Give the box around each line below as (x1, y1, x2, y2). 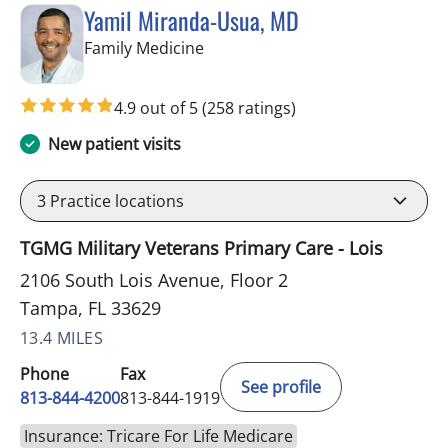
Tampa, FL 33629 (20, 295, 161, 320)
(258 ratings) (202, 96, 296, 119)
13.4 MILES (20, 326, 103, 349)
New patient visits (48, 132, 181, 155)
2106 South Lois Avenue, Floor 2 (20, 267, 288, 292)
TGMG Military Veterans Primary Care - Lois (20, 235, 383, 260)
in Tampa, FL (203, 36, 297, 59)
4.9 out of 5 (114, 96, 202, 119)
